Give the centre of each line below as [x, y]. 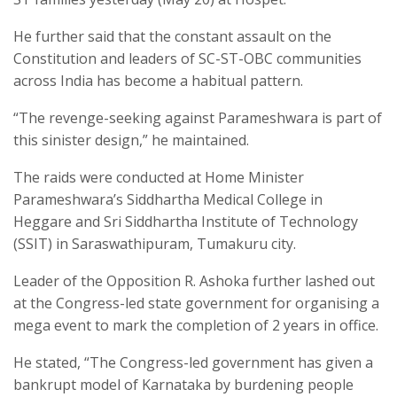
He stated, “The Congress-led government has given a [193, 363]
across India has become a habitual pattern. [158, 81]
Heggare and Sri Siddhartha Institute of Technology [186, 222]
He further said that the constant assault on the [172, 37]
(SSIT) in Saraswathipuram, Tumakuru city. [155, 244]
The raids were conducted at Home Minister [159, 178]
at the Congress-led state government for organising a [196, 304]
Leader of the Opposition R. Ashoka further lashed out [194, 281]
